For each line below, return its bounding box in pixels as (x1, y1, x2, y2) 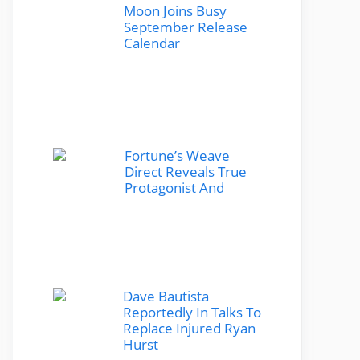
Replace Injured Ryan (123, 318, 256, 337)
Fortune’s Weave (125, 145, 230, 165)
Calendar (124, 33, 180, 52)
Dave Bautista (123, 286, 209, 305)
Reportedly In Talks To (123, 302, 261, 321)
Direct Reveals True (125, 162, 247, 181)
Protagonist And (125, 178, 224, 197)
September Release (124, 17, 247, 36)
